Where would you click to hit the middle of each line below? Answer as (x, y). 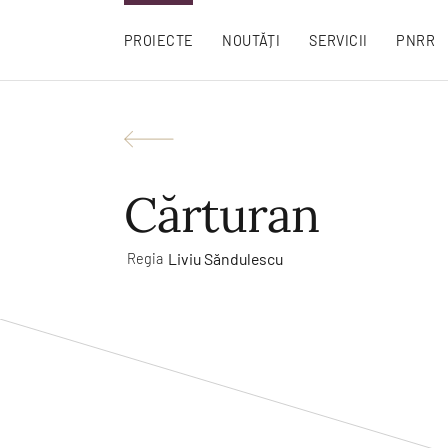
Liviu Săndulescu (225, 258)
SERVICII (338, 40)
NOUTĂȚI (251, 40)
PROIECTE (159, 40)
